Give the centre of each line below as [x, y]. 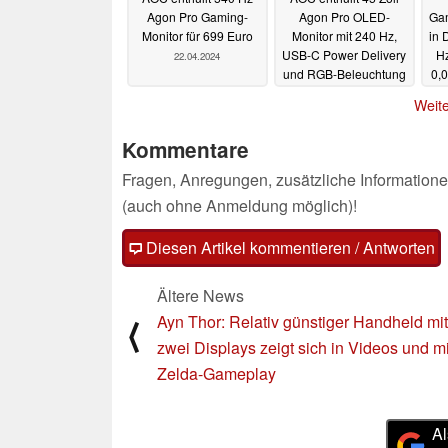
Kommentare [185, 149]
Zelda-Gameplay [216, 373]
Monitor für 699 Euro [197, 36]
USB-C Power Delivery [344, 55]
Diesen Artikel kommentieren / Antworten [288, 247]
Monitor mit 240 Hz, [344, 36]
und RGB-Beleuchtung [344, 74]
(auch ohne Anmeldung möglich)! [239, 205]
